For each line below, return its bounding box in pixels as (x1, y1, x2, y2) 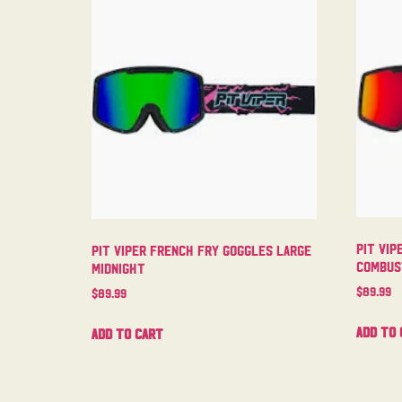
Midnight (92, 259, 145, 275)
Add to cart (92, 325, 163, 340)
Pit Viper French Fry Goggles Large (92, 241, 311, 257)
